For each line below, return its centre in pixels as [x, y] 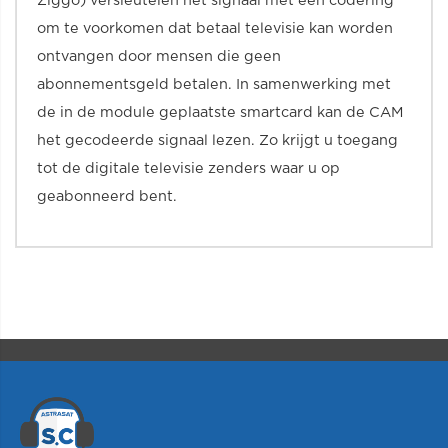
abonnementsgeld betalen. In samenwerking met [214, 84]
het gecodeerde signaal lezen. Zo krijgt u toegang [217, 140]
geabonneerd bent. [107, 196]
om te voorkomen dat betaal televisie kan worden [215, 28]
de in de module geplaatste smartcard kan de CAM [220, 112]
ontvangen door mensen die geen [159, 56]
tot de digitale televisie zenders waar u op [188, 168]
